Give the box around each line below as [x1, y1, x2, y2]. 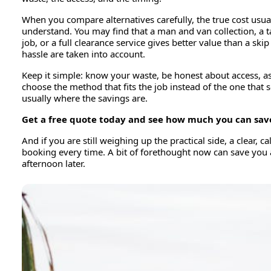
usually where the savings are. [22, 91, 148, 104]
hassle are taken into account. [22, 47, 145, 60]
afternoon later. [22, 157, 85, 169]
